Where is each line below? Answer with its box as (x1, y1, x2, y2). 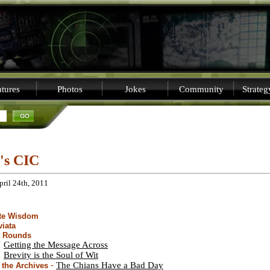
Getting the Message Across (4, 239, 108, 250)
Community (178, 84, 224, 94)
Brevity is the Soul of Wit (4, 250, 98, 260)
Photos (57, 84, 83, 94)
